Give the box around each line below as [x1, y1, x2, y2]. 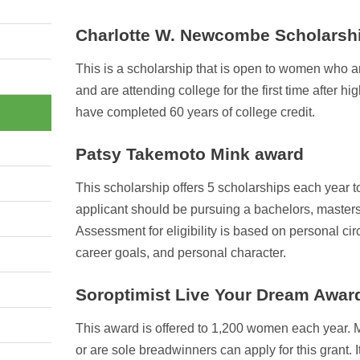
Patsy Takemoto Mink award [75, 145, 304, 164]
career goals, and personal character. [75, 246, 286, 260]
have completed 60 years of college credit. [75, 105, 315, 120]
